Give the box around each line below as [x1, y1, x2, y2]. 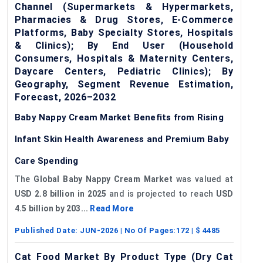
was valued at [172, 174, 234, 184]
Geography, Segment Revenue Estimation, [15, 78, 234, 90]
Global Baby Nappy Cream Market [33, 174, 173, 184]
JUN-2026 [80, 225, 118, 235]
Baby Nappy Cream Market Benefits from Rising [15, 112, 224, 123]
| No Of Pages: [118, 225, 176, 235]
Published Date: [15, 225, 80, 235]
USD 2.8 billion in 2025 [15, 188, 107, 198]
